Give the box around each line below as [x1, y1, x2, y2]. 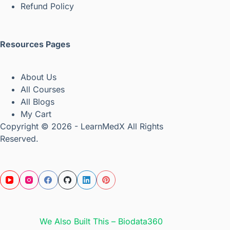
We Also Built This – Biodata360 [40, 216, 163, 226]
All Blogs [21, 96, 54, 107]
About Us [21, 71, 56, 82]
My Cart [21, 108, 51, 119]
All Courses [21, 84, 65, 94]
